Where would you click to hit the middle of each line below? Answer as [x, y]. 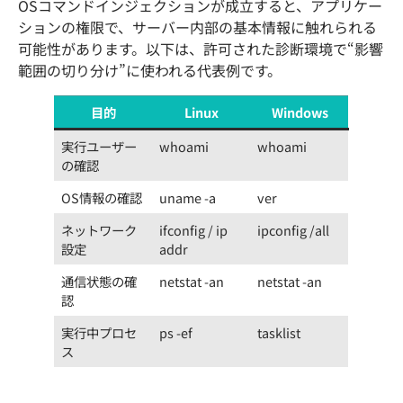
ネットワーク [99, 229]
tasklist [279, 332]
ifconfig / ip [194, 229]
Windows [300, 112]
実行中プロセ [99, 332]
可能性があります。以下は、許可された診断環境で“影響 [201, 48]
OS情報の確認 [102, 197]
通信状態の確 [99, 281]
